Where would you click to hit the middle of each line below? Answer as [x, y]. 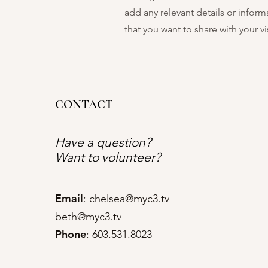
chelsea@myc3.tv [129, 199]
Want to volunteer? [109, 157]
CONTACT [84, 105]
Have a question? [103, 142]
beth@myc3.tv [88, 217]
